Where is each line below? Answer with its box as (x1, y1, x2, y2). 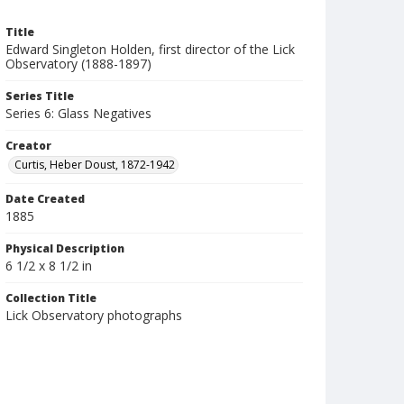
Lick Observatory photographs (5, 307, 182, 324)
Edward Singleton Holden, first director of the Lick (5, 41, 295, 58)
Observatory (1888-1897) (5, 55, 151, 72)
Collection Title (5, 290, 96, 306)
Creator (5, 138, 51, 153)
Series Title (5, 88, 74, 104)
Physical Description (5, 241, 124, 256)
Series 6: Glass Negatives (5, 105, 151, 122)
